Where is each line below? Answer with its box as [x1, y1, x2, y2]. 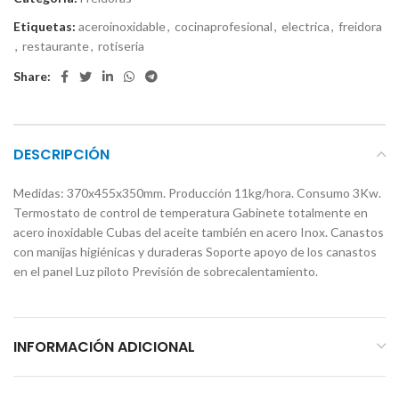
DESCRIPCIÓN [13, 143, 110, 165]
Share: [13, 68, 51, 84]
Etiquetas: [13, 18, 76, 34]
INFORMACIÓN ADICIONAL [13, 336, 195, 357]
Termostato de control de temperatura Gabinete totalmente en [13, 204, 368, 220]
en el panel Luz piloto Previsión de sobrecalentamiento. [13, 263, 318, 279]
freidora [338, 18, 382, 34]
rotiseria [98, 37, 144, 53]
